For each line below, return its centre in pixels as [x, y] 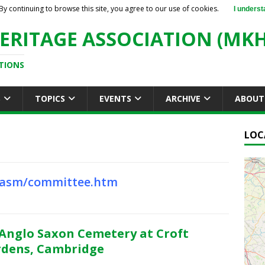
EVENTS [115, 98]
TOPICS [50, 98]
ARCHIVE [183, 98]
